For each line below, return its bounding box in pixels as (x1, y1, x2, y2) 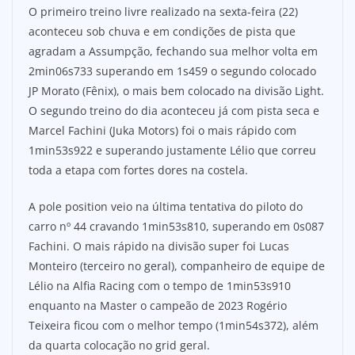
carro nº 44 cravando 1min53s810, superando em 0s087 (29, 219, 324, 235)
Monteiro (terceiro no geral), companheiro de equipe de (29, 258, 325, 274)
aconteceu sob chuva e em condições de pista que (29, 24, 296, 40)
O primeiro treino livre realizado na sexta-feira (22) (29, 4, 298, 20)
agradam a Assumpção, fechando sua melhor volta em (29, 44, 318, 59)
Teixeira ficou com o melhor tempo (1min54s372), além (29, 318, 319, 334)
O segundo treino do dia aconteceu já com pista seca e (29, 103, 319, 119)
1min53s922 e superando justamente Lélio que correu (29, 143, 316, 158)
